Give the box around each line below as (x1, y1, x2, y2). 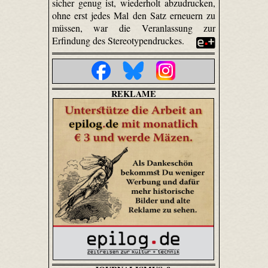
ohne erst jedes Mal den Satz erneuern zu (51, 8, 216, 22)
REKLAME (111, 87, 156, 100)
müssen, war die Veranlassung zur (51, 21, 216, 34)
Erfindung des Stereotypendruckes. (51, 33, 187, 47)
